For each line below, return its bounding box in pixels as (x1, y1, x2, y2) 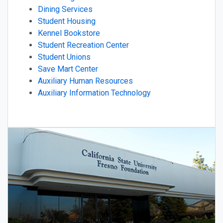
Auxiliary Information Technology (38, 88, 151, 98)
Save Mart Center (38, 64, 98, 74)
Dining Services (38, 4, 93, 14)
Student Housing (38, 16, 96, 26)
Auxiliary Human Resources (38, 76, 133, 86)
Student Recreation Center (38, 40, 129, 50)
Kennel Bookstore (38, 28, 100, 38)
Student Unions (38, 52, 91, 62)
